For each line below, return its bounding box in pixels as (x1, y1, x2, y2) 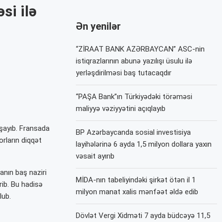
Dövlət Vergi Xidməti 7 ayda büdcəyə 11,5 (76, 211, 211, 221)
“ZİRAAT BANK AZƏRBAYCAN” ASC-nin (76, 45, 205, 54)
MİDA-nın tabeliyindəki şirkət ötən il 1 (76, 175, 196, 185)
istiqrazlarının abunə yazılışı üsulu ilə (76, 56, 193, 66)
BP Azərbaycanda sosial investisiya (76, 128, 191, 137)
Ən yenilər (76, 20, 121, 33)
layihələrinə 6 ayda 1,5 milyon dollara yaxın (76, 140, 212, 149)
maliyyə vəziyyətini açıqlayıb (76, 104, 166, 113)
